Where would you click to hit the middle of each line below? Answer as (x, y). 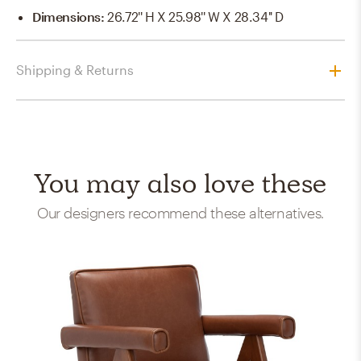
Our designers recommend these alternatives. (180, 213)
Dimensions (66, 17)
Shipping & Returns (75, 70)
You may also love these (180, 183)
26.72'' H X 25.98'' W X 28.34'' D (196, 17)
